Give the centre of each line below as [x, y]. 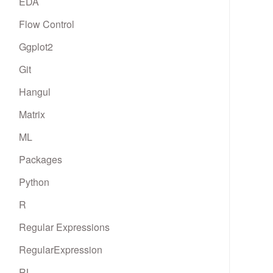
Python [34, 182]
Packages [41, 159]
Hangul [35, 92]
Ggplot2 [36, 47]
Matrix [32, 114]
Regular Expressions [64, 227]
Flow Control [47, 24]
